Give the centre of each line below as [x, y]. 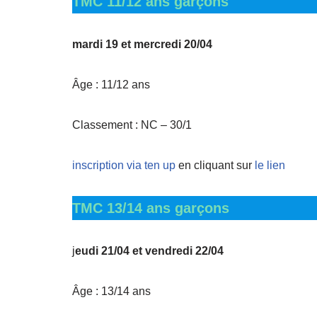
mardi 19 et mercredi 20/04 [142, 44]
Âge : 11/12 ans [111, 85]
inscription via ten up [125, 165]
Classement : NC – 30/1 [132, 125]
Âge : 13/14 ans [111, 291]
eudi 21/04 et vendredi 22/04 [149, 251]
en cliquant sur [217, 165]
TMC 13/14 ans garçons [151, 208]
